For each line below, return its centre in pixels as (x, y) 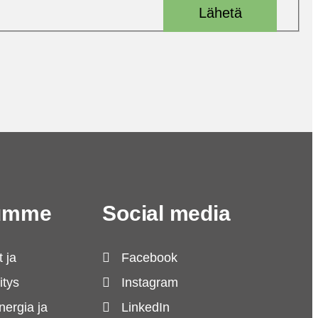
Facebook (150, 257)
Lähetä (220, 12)
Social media (166, 213)
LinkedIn (146, 307)
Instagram (150, 282)
